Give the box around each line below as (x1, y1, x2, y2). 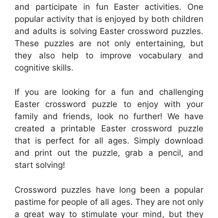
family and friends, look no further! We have (15, 111, 203, 121)
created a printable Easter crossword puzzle (15, 124, 203, 133)
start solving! (15, 160, 65, 170)
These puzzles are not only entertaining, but (15, 38, 203, 48)
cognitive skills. (15, 62, 73, 73)
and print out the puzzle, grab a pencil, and (15, 148, 203, 158)
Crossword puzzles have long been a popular (15, 184, 203, 195)
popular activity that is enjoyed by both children (15, 14, 203, 24)
